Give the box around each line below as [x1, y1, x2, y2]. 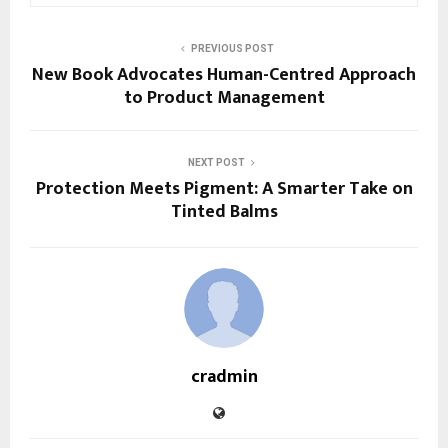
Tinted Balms [170, 196, 278, 227]
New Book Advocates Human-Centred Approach [32, 59, 416, 90]
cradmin [190, 361, 258, 392]
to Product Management [123, 82, 325, 113]
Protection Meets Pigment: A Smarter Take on [35, 173, 413, 204]
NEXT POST [187, 156, 245, 168]
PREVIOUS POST [190, 42, 274, 54]
